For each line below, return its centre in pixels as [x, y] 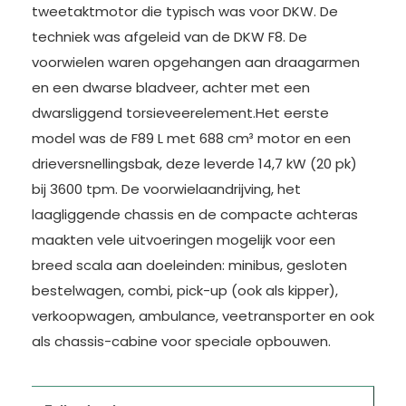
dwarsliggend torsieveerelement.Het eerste [180, 113]
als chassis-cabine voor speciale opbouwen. [181, 341]
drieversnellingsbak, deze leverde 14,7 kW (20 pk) [194, 164]
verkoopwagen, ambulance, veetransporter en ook [203, 316]
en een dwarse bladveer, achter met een [171, 87]
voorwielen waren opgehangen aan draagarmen [196, 62]
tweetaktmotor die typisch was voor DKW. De [185, 11]
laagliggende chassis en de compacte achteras [195, 214]
